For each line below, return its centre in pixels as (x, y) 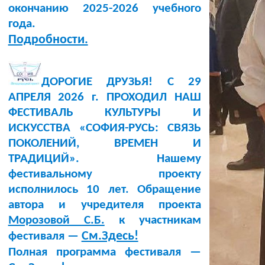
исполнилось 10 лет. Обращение (104, 189)
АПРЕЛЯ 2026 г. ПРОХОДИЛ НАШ (104, 97)
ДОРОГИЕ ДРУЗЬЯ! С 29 (121, 82)
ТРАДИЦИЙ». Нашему (104, 159)
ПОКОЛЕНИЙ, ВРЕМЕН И (104, 143)
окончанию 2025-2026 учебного (104, 8)
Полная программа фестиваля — (104, 252)
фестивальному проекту (104, 174)
